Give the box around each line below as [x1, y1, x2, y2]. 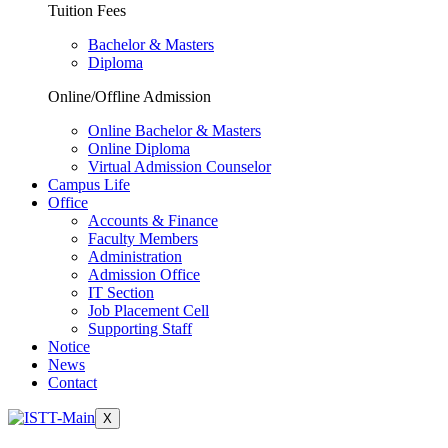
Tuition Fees [48, 2, 126, 19]
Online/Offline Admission [48, 88, 211, 105]
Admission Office [88, 266, 200, 283]
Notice [48, 338, 90, 355]
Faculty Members [88, 230, 198, 247]
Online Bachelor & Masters [88, 122, 261, 139]
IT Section [88, 284, 154, 301]
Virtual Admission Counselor [88, 158, 271, 175]
